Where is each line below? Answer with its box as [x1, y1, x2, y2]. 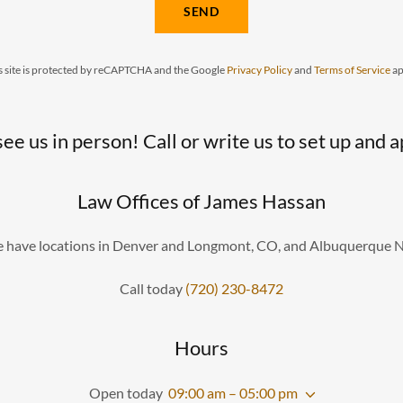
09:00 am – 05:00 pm [167, 383, 298, 401]
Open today [88, 383, 163, 401]
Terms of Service [313, 62, 390, 76]
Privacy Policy [226, 62, 292, 76]
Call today [119, 279, 185, 297]
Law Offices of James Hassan [76, 188, 326, 213]
